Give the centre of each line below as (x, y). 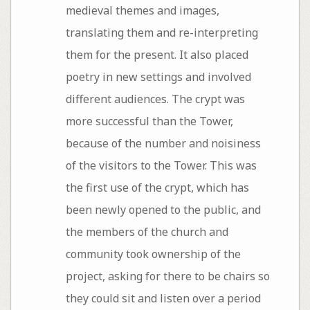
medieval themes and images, (142, 10)
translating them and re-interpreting (162, 32)
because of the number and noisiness (163, 143)
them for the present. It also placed (157, 54)
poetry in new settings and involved (158, 76)
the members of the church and (147, 231)
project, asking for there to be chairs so (167, 276)
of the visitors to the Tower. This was (161, 165)
